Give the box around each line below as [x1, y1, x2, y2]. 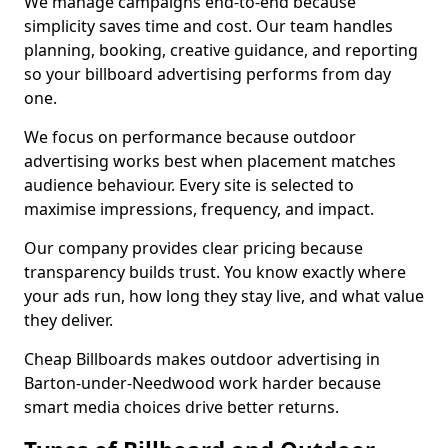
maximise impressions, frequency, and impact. [24, 198, 374, 220]
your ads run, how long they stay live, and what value [24, 285, 424, 307]
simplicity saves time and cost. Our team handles [24, 15, 393, 37]
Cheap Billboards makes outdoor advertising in [24, 348, 380, 370]
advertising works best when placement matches [24, 150, 396, 172]
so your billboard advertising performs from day [24, 63, 391, 85]
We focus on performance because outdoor [24, 126, 356, 148]
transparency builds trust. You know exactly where [24, 261, 406, 283]
